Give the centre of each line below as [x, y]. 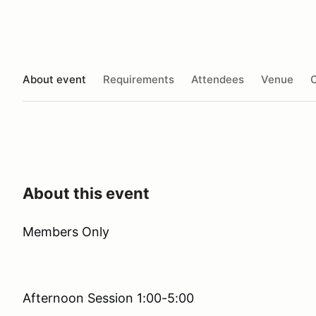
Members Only [66, 232]
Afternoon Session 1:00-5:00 [108, 298]
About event [54, 79]
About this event [86, 193]
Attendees [218, 79]
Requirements [139, 79]
